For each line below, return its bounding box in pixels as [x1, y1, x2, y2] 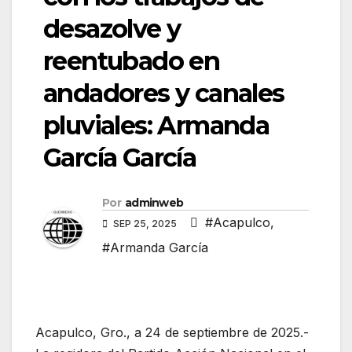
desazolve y [43, 13, 181, 45]
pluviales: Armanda [43, 110, 269, 141]
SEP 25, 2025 [111, 218, 179, 230]
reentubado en [43, 46, 220, 77]
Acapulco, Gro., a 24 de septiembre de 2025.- [35, 324, 309, 341]
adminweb [124, 196, 184, 211]
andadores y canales [43, 78, 284, 109]
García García [43, 142, 196, 174]
